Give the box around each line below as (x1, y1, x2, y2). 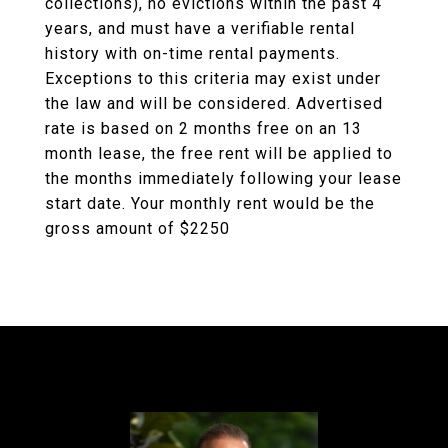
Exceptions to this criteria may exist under (45, 69, 381, 88)
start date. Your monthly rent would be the (45, 194, 375, 213)
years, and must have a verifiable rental (45, 19, 355, 38)
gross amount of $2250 (45, 219, 230, 238)
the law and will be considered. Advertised (45, 94, 383, 113)
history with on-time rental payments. (45, 44, 340, 63)
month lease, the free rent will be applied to (45, 144, 393, 163)
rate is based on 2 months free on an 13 (45, 119, 362, 138)
